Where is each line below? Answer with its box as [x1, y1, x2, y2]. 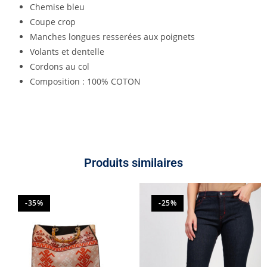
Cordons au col [30, 61, 89, 73]
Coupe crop [30, 16, 76, 28]
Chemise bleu [30, 1, 85, 13]
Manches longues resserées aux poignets [30, 31, 195, 43]
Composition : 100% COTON [30, 76, 141, 88]
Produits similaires [84, 156, 183, 170]
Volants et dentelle [30, 46, 104, 58]
